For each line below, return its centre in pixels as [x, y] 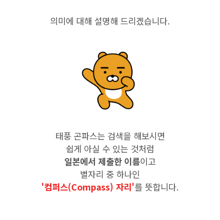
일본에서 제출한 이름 [102, 161]
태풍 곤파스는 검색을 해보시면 [110, 136]
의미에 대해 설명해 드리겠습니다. [110, 21]
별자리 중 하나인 [110, 174]
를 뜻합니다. [157, 187]
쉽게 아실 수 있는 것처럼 [110, 149]
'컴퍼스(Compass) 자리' [88, 187]
